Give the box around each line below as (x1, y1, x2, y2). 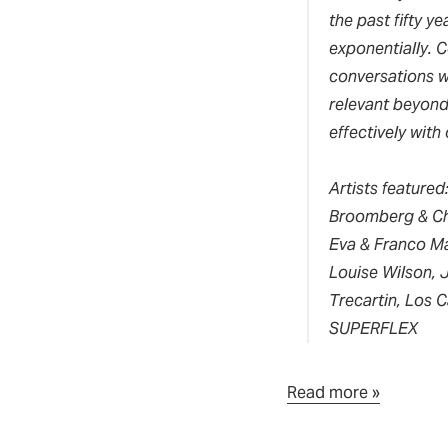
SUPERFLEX (329, 318, 418, 340)
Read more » (287, 382, 380, 404)
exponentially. (329, 38, 436, 60)
